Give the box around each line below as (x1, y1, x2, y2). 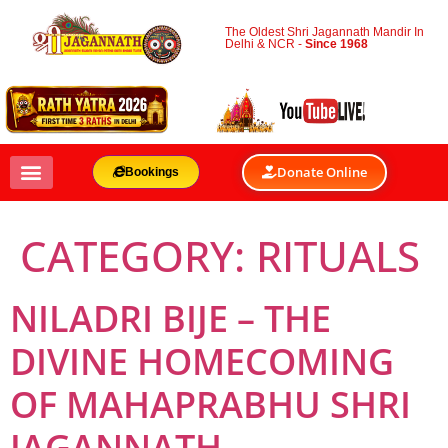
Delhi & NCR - (225, 37, 306, 52)
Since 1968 (305, 37, 369, 52)
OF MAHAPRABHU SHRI (10, 379, 411, 429)
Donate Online (277, 162, 368, 181)
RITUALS (256, 226, 420, 284)
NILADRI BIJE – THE (10, 293, 331, 343)
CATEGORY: (20, 226, 256, 284)
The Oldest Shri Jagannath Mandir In (225, 25, 425, 40)
